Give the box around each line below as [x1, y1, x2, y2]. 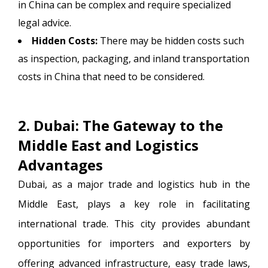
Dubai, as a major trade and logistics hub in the [18, 177, 250, 191]
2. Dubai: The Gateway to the [18, 115, 223, 135]
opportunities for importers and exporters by [18, 236, 250, 250]
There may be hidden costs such [98, 33, 244, 47]
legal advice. [18, 16, 71, 29]
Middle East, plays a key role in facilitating [18, 197, 250, 211]
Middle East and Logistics [18, 135, 199, 155]
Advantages [18, 154, 103, 175]
